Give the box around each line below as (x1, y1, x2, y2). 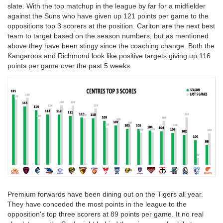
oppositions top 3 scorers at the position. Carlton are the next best (7, 21, 215, 30)
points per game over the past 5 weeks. (7, 61, 132, 70)
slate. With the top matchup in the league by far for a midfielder (7, 1, 206, 10)
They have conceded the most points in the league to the (7, 200, 187, 209)
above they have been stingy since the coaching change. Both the (7, 41, 215, 50)
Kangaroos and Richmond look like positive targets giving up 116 (7, 51, 211, 60)
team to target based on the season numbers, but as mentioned (7, 31, 209, 40)
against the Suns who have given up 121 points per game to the (7, 11, 209, 20)
